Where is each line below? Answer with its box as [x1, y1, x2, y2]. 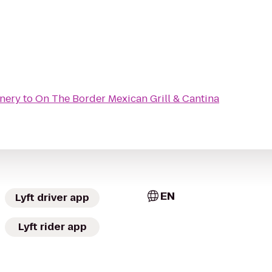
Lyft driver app [15, 191, 89, 205]
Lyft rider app [18, 220, 87, 234]
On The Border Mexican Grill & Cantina [35, 92, 219, 106]
